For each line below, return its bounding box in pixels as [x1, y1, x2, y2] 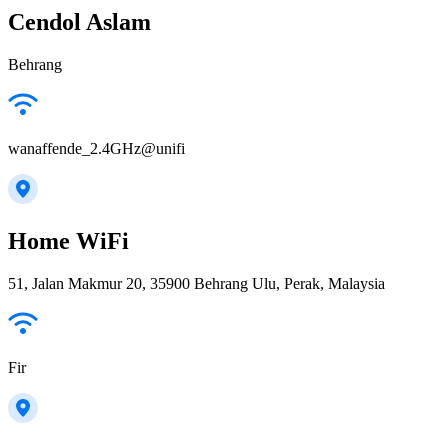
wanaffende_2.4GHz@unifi [8, 139, 185, 157]
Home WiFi [8, 227, 129, 254]
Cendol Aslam [8, 8, 151, 35]
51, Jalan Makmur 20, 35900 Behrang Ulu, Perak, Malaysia [8, 274, 385, 292]
